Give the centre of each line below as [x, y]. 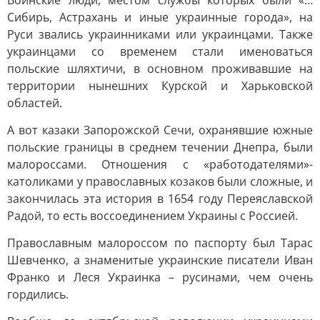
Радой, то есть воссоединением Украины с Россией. [152, 216]
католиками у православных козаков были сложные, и [160, 181]
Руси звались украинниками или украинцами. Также [160, 34]
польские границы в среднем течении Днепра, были [160, 147]
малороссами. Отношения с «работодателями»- [160, 164]
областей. [35, 103]
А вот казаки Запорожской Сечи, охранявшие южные [160, 130]
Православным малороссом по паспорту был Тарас [160, 243]
